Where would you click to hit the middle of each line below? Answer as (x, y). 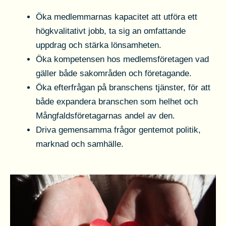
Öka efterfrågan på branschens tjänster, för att (123, 88)
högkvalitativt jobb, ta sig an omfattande (111, 31)
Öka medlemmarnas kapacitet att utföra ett (117, 17)
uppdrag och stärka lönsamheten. (99, 45)
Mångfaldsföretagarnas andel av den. (105, 116)
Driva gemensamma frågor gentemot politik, (118, 130)
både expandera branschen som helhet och (117, 102)
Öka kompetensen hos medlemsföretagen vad (122, 60)
